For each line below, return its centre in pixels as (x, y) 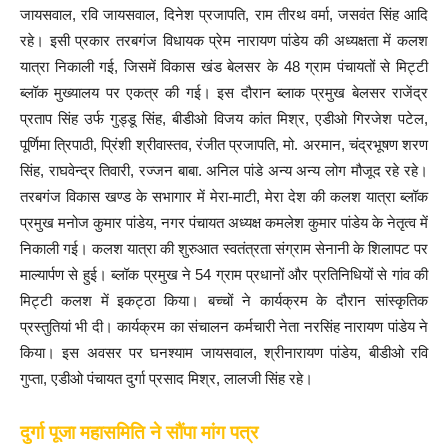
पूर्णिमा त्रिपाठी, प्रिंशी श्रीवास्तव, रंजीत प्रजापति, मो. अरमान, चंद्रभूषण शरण (224, 145)
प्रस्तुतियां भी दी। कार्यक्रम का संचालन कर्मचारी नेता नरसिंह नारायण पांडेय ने (224, 327)
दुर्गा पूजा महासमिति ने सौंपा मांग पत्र (139, 433)
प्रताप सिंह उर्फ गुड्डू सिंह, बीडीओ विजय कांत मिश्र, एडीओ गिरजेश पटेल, (224, 119)
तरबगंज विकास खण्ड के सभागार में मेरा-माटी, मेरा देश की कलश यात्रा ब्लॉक (224, 197)
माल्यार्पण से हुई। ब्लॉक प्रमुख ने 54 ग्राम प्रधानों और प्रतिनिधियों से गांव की (224, 275)
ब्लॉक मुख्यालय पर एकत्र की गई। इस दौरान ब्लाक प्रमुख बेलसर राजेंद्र (224, 93)
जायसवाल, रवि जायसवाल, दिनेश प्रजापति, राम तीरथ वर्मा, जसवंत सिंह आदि (224, 15)
